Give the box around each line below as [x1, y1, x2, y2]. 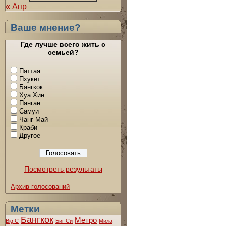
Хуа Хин [19, 91, 44, 99]
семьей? [47, 48, 79, 57]
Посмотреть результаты [24, 164, 102, 173]
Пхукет [19, 75, 40, 83]
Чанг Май [19, 115, 48, 123]
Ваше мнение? [11, 22, 81, 33]
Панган [19, 99, 40, 107]
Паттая [19, 67, 40, 75]
